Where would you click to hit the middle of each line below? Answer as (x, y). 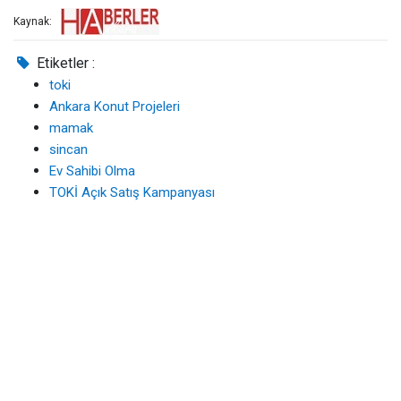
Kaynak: (33, 22)
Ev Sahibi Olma (92, 171)
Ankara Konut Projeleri (115, 107)
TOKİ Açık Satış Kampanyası (132, 192)
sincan (68, 149)
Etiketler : (64, 63)
